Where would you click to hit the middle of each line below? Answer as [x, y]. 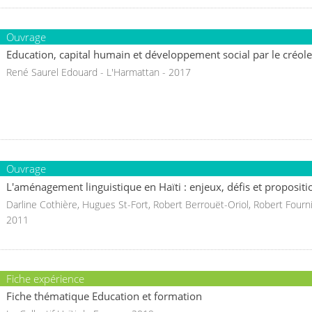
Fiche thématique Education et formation [104, 296]
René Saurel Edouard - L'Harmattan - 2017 [99, 72]
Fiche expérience [45, 278]
